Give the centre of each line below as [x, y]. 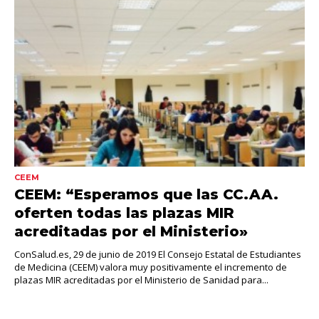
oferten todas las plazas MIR [124, 213]
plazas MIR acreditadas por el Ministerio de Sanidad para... [141, 279]
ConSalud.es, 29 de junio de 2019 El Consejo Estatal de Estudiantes [158, 254]
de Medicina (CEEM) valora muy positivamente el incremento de [151, 267]
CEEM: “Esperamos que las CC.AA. [146, 194]
